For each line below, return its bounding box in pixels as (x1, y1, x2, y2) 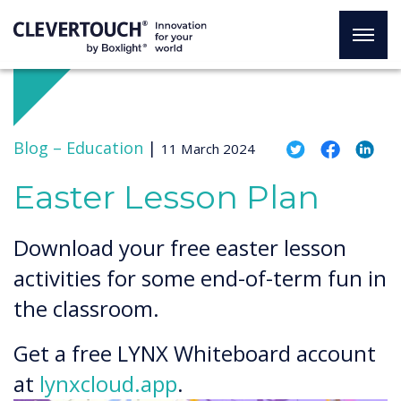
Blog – (13, 137, 62, 158)
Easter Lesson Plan (13, 177, 320, 217)
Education (66, 137, 143, 158)
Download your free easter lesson (13, 233, 346, 262)
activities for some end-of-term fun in (13, 263, 387, 293)
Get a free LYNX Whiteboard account (13, 338, 376, 368)
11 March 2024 (161, 140, 255, 158)
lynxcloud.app (39, 369, 177, 398)
